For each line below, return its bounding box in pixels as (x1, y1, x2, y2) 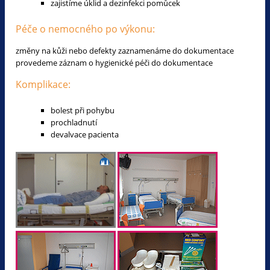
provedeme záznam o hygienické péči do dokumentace (16, 57, 213, 68)
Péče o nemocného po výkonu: (16, 22, 155, 36)
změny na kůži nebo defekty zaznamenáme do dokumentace (16, 45, 234, 56)
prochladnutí (51, 116, 97, 128)
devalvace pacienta (51, 128, 119, 140)
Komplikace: (16, 77, 71, 91)
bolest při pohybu (51, 104, 115, 116)
